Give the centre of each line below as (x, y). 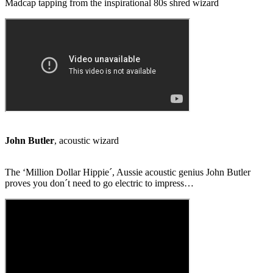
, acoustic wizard (87, 141)
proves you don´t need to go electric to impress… (99, 183)
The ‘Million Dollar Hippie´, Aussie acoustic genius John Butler (128, 172)
